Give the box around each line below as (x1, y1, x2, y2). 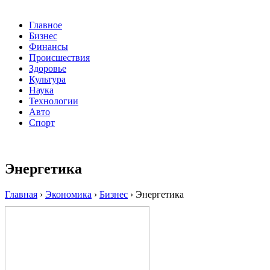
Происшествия (29, 52, 90, 63)
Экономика (45, 189, 92, 200)
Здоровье (29, 63, 66, 74)
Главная (5, 189, 37, 200)
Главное (29, 20, 62, 31)
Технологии (29, 96, 78, 107)
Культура (29, 74, 66, 85)
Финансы (29, 42, 68, 52)
